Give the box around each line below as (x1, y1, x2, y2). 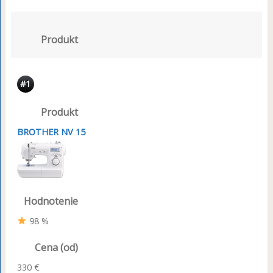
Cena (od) (34, 240, 78, 254)
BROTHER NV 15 (16, 126, 85, 138)
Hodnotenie (23, 194, 78, 208)
